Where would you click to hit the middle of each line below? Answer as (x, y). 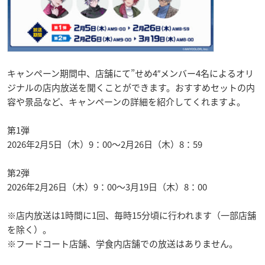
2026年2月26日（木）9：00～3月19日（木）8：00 (107, 187)
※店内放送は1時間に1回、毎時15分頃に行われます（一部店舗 (132, 216)
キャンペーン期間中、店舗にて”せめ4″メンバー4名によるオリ (130, 74)
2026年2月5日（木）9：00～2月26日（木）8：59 (105, 145)
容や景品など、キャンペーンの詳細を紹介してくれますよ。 (126, 102)
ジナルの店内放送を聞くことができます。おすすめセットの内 (131, 88)
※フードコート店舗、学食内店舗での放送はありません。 (122, 244)
